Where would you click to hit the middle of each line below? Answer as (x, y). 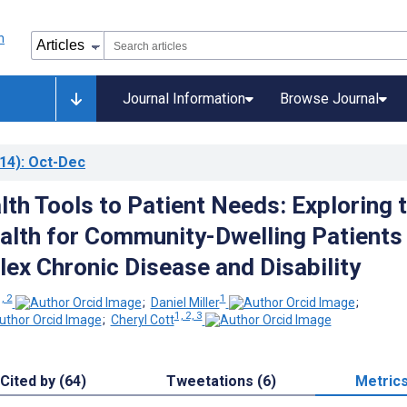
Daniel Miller (185, 302)
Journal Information (184, 99)
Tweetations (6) (221, 382)
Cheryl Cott (142, 320)
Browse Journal (329, 99)
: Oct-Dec (53, 162)
